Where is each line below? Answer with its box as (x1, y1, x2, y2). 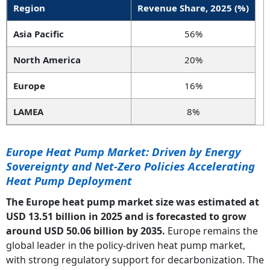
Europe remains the (165, 224, 258, 237)
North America (13, 53, 81, 66)
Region (13, 1, 45, 14)
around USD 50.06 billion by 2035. (6, 224, 165, 237)
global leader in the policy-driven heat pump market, (6, 238, 245, 252)
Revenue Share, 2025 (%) (137, 1, 249, 14)
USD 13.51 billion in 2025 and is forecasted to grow (6, 209, 246, 223)
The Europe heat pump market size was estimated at (6, 195, 259, 209)
